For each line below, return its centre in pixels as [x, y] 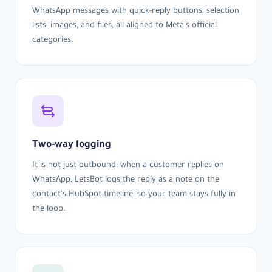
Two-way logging [72, 146]
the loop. [49, 210]
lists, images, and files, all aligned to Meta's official [124, 26]
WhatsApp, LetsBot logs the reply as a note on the [126, 181]
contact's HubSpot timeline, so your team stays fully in [134, 195]
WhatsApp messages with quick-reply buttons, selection [136, 12]
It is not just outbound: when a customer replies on [128, 166]
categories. [53, 41]
